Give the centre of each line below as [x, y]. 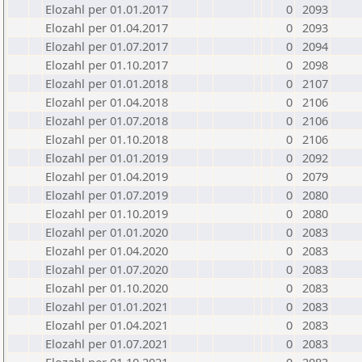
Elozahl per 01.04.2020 [107, 250]
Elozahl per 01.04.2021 [107, 325]
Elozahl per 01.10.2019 [107, 213]
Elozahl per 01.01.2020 [107, 232]
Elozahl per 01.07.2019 [107, 195]
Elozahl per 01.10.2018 [107, 139]
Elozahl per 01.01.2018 [107, 83]
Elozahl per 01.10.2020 [107, 288]
